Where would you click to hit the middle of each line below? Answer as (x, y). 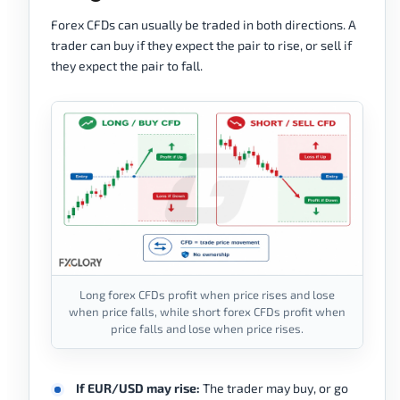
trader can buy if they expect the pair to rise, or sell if (201, 46)
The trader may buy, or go (274, 388)
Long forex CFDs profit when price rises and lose (207, 295)
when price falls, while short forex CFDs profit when (207, 312)
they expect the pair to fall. (127, 66)
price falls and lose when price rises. (207, 329)
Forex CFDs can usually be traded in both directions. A (204, 25)
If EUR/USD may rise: (138, 388)
